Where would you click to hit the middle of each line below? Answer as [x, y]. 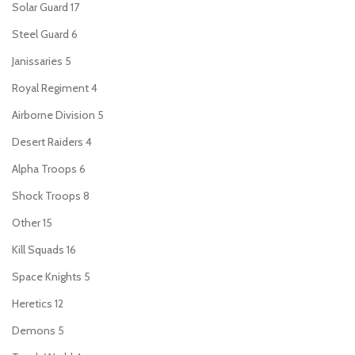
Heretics [32, 303]
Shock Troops [46, 196]
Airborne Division [53, 115]
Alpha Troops [44, 169]
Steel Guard [40, 34]
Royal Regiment [50, 88]
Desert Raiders [48, 142]
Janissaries [37, 61]
